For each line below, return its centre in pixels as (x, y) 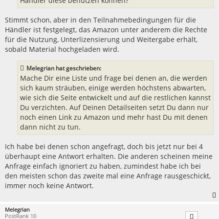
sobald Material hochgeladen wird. (62, 49)
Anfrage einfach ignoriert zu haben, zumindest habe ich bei (103, 166)
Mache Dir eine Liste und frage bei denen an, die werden (114, 78)
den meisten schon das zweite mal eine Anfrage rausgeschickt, (108, 175)
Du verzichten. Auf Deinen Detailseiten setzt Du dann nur (114, 108)
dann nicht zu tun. (50, 127)
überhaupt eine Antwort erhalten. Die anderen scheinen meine (109, 156)
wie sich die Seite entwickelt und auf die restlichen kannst (115, 98)
